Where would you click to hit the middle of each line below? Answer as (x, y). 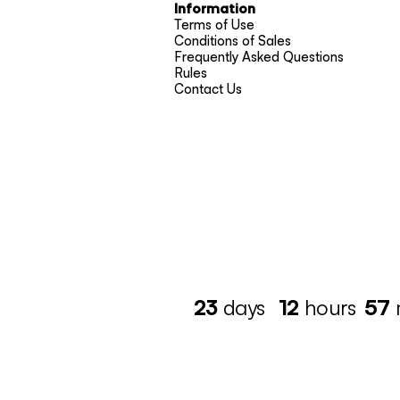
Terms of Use (214, 25)
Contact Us (208, 89)
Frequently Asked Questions (258, 57)
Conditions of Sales (232, 41)
